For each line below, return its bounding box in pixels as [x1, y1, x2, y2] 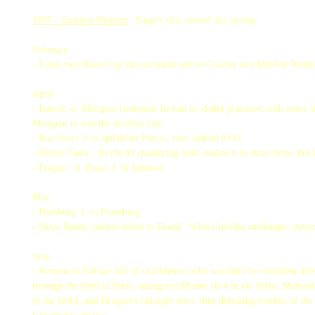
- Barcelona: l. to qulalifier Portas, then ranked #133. [32, 133, 244, 143]
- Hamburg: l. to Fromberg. [32, 207, 143, 217]
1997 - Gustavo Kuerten [32, 15, 128, 25]
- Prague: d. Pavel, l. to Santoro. [32, 162, 165, 173]
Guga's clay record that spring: [128, 15, 258, 25]
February [32, 44, 68, 55]
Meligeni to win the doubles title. [32, 118, 170, 129]
